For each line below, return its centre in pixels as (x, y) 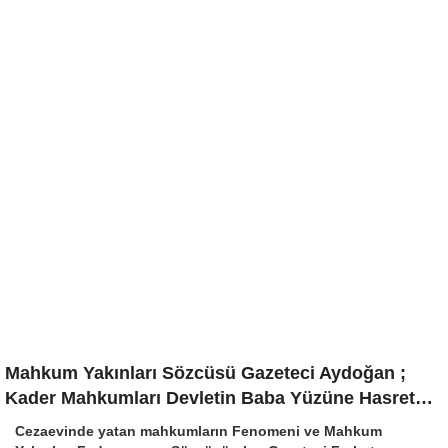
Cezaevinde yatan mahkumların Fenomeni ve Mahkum (198, 430)
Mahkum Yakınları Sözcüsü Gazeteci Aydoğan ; (205, 372)
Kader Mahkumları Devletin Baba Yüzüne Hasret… (219, 397)
